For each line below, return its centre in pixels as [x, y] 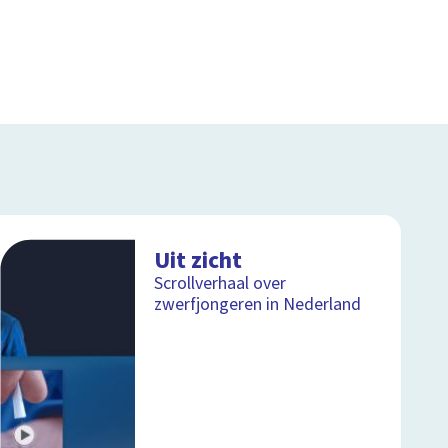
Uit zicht [198, 261]
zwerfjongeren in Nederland [258, 305]
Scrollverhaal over [220, 284]
